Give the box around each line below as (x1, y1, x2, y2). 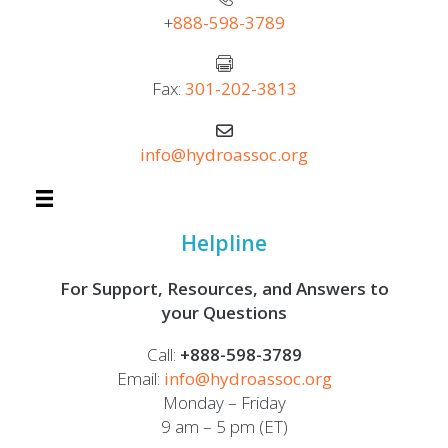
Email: (116, 367, 164, 391)
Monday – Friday (162, 391, 286, 415)
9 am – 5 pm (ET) (160, 415, 288, 439)
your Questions (161, 301, 287, 325)
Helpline (181, 229, 267, 258)
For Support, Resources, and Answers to (59, 277, 389, 301)
